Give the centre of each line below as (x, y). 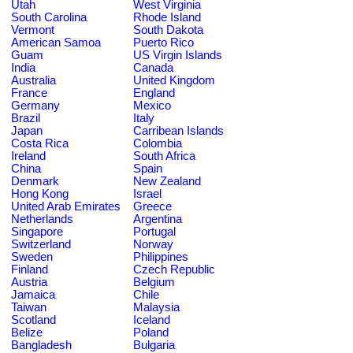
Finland (30, 269)
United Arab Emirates (66, 206)
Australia (33, 80)
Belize (27, 332)
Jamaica (33, 294)
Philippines (161, 256)
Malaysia (156, 307)
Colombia (158, 143)
